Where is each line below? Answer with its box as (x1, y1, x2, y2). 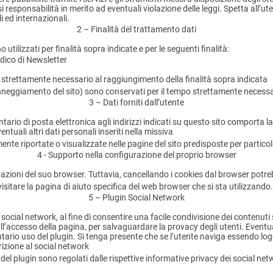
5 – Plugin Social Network (88, 193, 185, 203)
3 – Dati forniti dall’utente (89, 97, 184, 108)
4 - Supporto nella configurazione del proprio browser (37, 150, 236, 160)
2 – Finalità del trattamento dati (77, 24, 196, 35)
